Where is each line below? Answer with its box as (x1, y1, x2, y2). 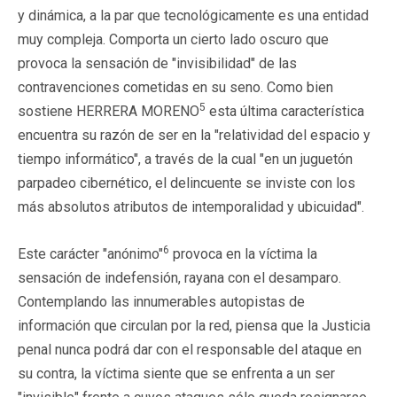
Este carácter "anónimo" (18, 245, 163, 262)
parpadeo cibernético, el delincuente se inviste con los (18, 174, 355, 191)
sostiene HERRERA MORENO (18, 102, 199, 120)
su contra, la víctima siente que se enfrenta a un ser (18, 364, 335, 382)
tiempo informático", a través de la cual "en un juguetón (18, 150, 353, 167)
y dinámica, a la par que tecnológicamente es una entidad (18, 6, 369, 24)
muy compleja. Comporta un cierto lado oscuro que (18, 30, 329, 48)
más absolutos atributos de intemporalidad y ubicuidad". (18, 198, 364, 215)
